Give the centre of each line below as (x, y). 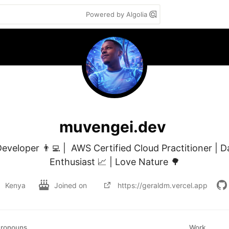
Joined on (72, 185)
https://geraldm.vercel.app (163, 185)
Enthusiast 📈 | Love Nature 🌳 (114, 162)
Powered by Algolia (118, 14)
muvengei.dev (112, 127)
